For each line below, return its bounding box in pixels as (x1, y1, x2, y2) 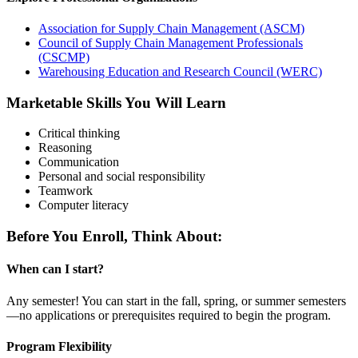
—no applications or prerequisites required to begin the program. (6, 308, 331, 322)
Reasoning (38, 141, 92, 155)
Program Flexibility (6, 339, 112, 353)
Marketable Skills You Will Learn (6, 93, 226, 111)
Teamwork (38, 184, 93, 198)
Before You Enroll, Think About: (6, 228, 222, 245)
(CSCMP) (38, 50, 89, 64)
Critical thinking (38, 126, 120, 141)
